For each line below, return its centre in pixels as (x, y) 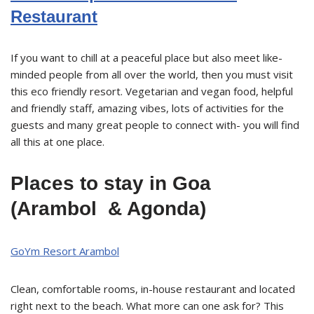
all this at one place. (59, 141)
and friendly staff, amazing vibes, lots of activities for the (147, 108)
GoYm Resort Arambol (65, 251)
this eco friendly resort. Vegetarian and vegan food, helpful (152, 91)
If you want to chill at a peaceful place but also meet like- (146, 57)
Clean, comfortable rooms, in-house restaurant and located (153, 288)
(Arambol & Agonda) (108, 208)
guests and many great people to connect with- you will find (155, 124)
